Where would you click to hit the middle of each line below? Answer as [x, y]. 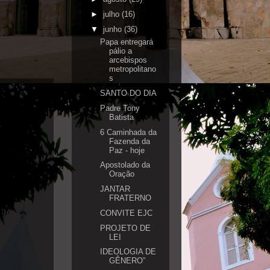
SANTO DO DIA [129, 93]
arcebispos [128, 60]
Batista [122, 117]
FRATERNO [130, 198]
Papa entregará [127, 42]
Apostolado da [125, 165]
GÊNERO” [127, 261]
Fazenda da [130, 141]
